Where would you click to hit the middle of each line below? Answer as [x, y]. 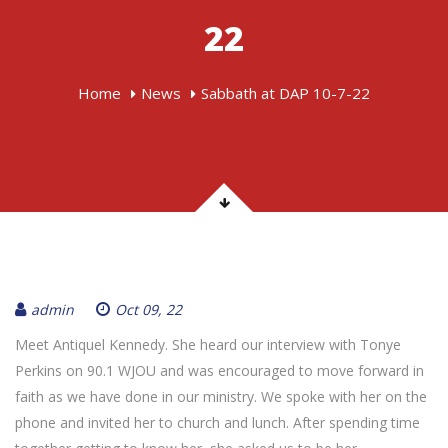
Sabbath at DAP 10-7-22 [285, 93]
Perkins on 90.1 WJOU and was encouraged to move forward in [219, 370]
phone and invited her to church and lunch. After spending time [217, 422]
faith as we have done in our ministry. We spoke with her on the [221, 396]
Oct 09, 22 [148, 309]
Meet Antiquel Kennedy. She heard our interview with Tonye [208, 344]
